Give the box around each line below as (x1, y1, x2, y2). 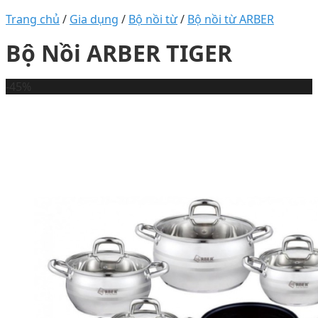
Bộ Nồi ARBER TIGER (6, 38, 232, 68)
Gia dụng (70, 11, 119, 27)
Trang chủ (6, 11, 60, 27)
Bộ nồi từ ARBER (187, 11, 274, 27)
